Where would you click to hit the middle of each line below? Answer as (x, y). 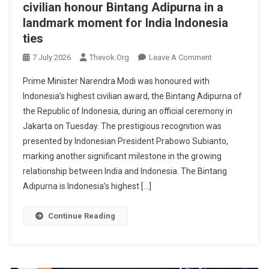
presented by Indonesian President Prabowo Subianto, (125, 141)
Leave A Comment (180, 58)
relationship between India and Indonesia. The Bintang (125, 171)
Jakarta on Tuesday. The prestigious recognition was (122, 126)
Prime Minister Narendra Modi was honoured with (116, 81)
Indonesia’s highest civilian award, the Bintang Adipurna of (132, 96)
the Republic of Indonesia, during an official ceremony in (127, 111)
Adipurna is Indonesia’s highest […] (87, 186)
